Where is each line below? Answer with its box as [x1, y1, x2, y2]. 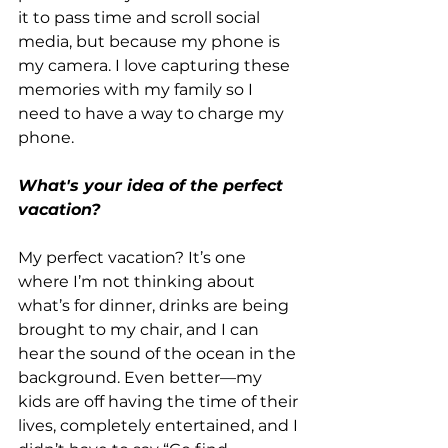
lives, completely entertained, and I [18, 415, 302, 435]
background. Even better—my [18, 367, 266, 387]
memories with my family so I [18, 79, 257, 99]
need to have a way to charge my [18, 103, 288, 123]
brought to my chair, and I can [18, 319, 263, 339]
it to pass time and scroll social [18, 7, 264, 27]
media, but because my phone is [18, 31, 284, 51]
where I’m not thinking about [18, 271, 259, 291]
